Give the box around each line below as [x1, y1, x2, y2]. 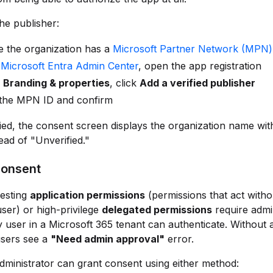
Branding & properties [3, 77, 110, 89]
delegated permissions [102, 204, 212, 216]
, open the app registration [138, 60, 261, 72]
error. [165, 233, 194, 245]
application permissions [30, 189, 145, 201]
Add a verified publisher [140, 77, 255, 89]
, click [110, 77, 140, 89]
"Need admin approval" [51, 233, 165, 245]
